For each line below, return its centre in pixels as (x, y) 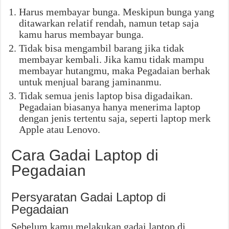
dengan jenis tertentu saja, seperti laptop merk (115, 118)
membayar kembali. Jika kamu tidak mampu (112, 60)
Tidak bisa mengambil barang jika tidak (102, 48)
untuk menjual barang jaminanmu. (90, 82)
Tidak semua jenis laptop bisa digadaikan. (106, 96)
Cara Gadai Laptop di (85, 155)
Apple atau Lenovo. (60, 130)
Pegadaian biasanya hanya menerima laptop (110, 107)
